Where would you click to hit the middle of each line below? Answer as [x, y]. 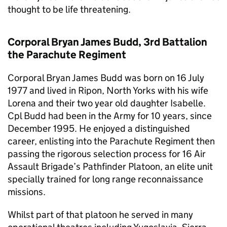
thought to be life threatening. [69, 9]
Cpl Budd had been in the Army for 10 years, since [110, 116]
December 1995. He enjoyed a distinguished [99, 128]
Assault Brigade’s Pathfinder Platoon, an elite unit [110, 166]
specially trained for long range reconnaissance [105, 179]
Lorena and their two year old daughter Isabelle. [107, 103]
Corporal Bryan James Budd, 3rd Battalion [107, 42]
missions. [27, 192]
